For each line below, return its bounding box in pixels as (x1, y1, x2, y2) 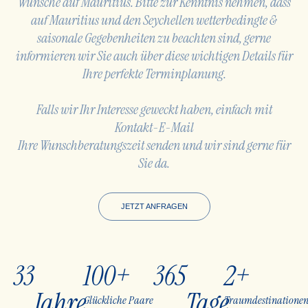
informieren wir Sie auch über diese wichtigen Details (15, 47, 278, 65)
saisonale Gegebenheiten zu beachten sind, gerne (37, 29, 271, 47)
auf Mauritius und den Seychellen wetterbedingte (31, 11, 269, 29)
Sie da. (138, 154, 170, 172)
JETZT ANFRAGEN (120, 202, 188, 210)
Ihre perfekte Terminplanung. (82, 65, 226, 82)
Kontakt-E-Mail (114, 118, 194, 136)
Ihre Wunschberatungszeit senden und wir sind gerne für (17, 136, 291, 154)
